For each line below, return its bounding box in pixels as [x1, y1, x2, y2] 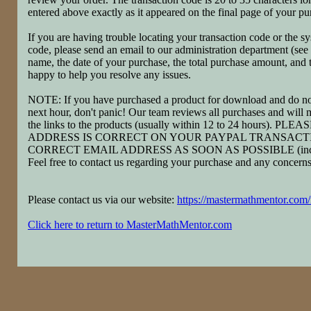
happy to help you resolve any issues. [28, 69, 191, 81]
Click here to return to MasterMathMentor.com [28, 219, 232, 230]
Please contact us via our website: [28, 194, 177, 205]
